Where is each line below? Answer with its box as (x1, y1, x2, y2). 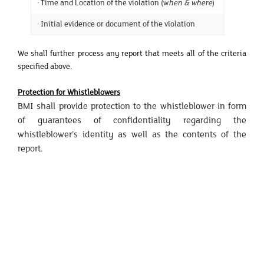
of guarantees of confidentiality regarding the (18, 114, 246, 126)
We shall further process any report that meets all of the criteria (18, 48, 246, 58)
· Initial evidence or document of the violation (37, 19, 196, 29)
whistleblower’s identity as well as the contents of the (18, 128, 246, 140)
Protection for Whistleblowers (18, 87, 120, 97)
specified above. (18, 61, 72, 71)
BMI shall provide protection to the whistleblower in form (18, 100, 246, 111)
